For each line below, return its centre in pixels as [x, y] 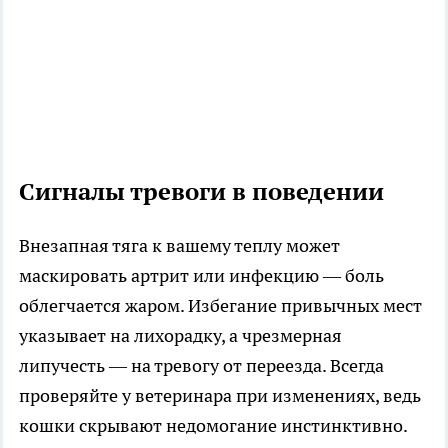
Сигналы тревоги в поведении [201, 191]
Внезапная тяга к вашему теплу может [179, 245]
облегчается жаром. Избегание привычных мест [220, 305]
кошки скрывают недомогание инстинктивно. [213, 425]
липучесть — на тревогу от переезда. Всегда [201, 365]
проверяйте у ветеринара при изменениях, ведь [220, 395]
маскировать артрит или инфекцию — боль [201, 275]
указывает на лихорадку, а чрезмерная [180, 335]
